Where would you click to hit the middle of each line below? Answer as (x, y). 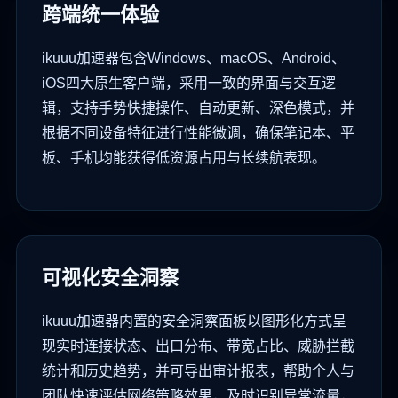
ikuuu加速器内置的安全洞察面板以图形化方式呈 (194, 322)
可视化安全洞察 (110, 278)
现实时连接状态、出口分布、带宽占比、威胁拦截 (198, 346)
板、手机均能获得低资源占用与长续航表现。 (184, 158)
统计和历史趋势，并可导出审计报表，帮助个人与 (198, 371)
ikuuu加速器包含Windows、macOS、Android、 (194, 59)
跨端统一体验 (100, 15)
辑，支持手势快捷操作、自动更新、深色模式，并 (198, 108)
